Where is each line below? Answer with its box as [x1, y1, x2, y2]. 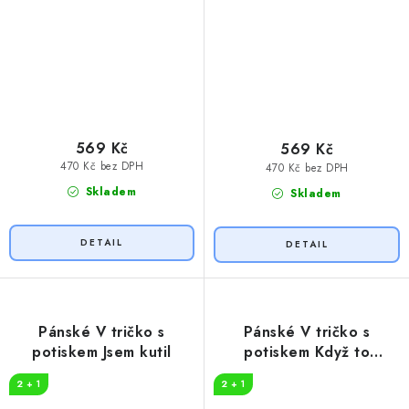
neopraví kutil [257, 361, 357, 383]
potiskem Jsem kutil [32, 341, 172, 362]
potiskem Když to [244, 341, 370, 362]
